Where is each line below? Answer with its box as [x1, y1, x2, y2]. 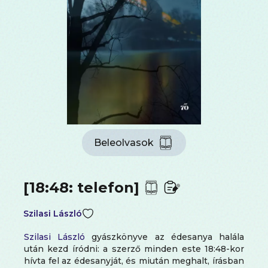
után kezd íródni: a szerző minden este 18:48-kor [24, 243, 244, 255]
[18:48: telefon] [23, 178, 139, 196]
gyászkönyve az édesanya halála [85, 232, 245, 243]
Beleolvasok [94, 136, 154, 148]
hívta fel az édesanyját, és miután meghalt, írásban [24, 255, 244, 267]
